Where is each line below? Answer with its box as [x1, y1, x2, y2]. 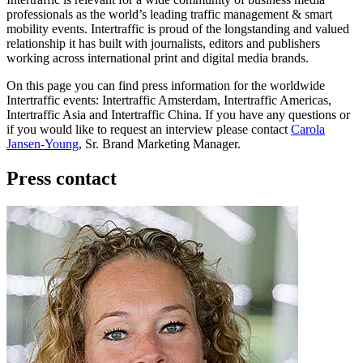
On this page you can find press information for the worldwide [6, 79, 325, 93]
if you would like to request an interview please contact [6, 122, 291, 137]
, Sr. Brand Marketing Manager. [79, 137, 241, 152]
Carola [291, 122, 325, 137]
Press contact [6, 168, 117, 190]
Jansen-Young [6, 137, 79, 152]
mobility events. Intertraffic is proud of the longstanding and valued [6, 22, 349, 36]
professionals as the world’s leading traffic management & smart [6, 7, 332, 22]
